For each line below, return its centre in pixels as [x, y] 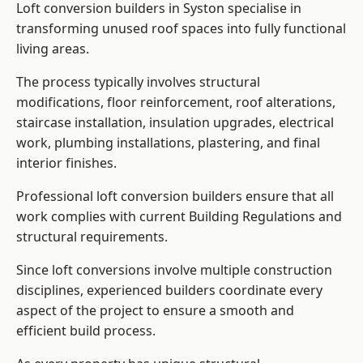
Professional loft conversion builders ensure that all [175, 196]
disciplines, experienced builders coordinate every [169, 290]
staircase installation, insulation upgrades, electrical [175, 123]
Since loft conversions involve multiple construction [174, 270]
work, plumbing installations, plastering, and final [168, 143]
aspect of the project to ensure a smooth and [155, 311]
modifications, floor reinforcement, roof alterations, [176, 102]
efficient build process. [86, 331]
